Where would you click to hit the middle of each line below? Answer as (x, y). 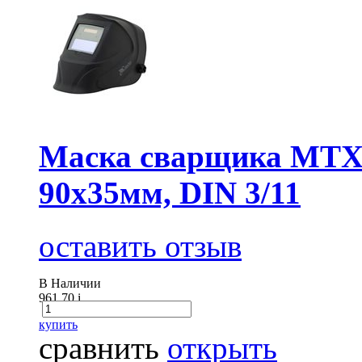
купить (58, 325)
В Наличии (70, 284)
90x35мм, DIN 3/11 (170, 192)
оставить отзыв (140, 246)
